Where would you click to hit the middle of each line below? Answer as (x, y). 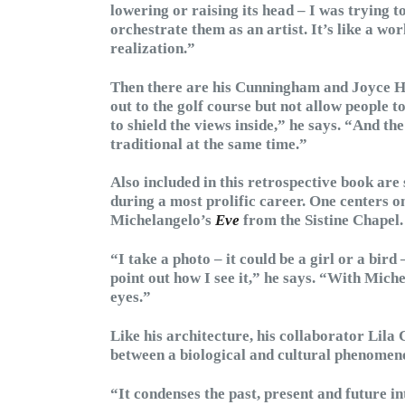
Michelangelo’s (163, 221)
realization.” (153, 48)
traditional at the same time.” (209, 144)
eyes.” (131, 297)
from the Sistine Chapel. (321, 221)
